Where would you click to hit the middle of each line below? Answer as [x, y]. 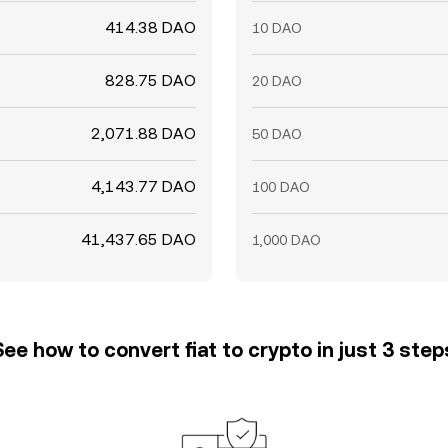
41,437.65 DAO [138, 239]
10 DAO [277, 28]
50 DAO [277, 134]
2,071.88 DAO [143, 133]
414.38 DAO [150, 27]
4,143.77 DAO [143, 186]
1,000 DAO [286, 240]
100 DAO [281, 187]
